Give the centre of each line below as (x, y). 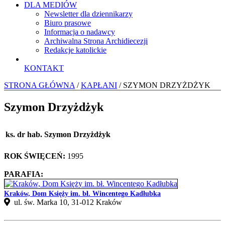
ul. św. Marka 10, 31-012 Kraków (66, 202)
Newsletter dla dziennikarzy (88, 14)
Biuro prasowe (68, 23)
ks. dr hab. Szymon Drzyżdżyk (58, 134)
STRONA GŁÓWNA (39, 85)
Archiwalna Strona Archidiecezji (96, 41)
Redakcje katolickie (75, 50)
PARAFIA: (24, 174)
